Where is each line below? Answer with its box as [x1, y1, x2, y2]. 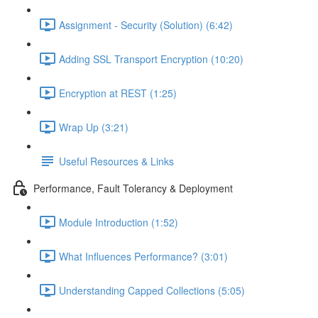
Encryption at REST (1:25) [59, 85, 177, 100]
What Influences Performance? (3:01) [59, 248, 228, 263]
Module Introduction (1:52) [59, 214, 178, 229]
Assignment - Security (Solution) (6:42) [59, 17, 233, 32]
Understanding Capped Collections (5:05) [59, 283, 245, 297]
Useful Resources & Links [59, 153, 174, 168]
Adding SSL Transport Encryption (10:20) [59, 51, 243, 66]
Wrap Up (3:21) [59, 119, 128, 134]
